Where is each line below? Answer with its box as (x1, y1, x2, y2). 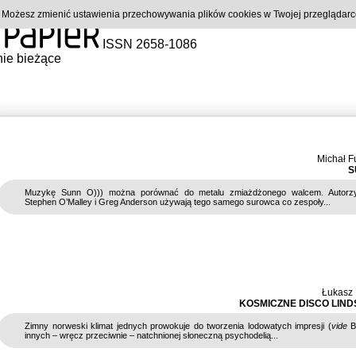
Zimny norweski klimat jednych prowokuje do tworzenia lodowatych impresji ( (25, 321, 331, 331)
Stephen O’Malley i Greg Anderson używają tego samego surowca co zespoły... (25, 197, 331, 207)
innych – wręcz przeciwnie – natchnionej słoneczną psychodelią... (25, 331, 278, 340)
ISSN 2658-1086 (99, 37, 197, 51)
